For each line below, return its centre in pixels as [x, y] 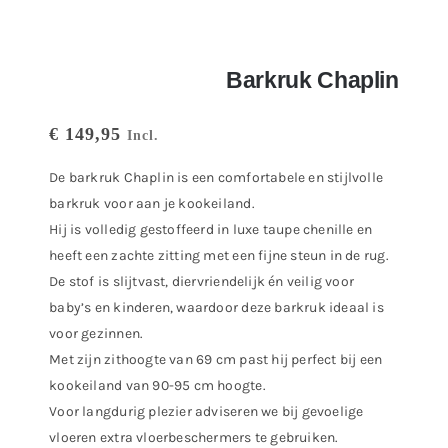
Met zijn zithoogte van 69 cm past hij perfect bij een [216, 359]
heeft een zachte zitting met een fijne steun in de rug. [219, 255]
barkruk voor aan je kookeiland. [152, 203]
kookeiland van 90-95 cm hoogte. [157, 385]
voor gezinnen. [96, 333]
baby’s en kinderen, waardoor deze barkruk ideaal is [216, 307]
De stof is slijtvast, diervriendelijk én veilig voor [202, 281]
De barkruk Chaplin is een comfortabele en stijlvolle [216, 177]
